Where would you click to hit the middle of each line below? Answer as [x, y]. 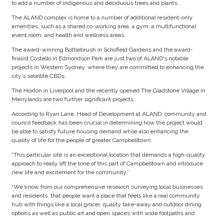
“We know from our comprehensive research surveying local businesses [107, 187]
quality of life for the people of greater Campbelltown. [82, 140]
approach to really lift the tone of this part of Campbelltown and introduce [107, 164]
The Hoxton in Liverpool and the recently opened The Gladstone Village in [109, 91]
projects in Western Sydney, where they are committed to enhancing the [108, 67]
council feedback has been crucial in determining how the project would [107, 123]
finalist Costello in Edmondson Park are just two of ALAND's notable [100, 59]
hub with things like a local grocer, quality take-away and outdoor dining [107, 205]
